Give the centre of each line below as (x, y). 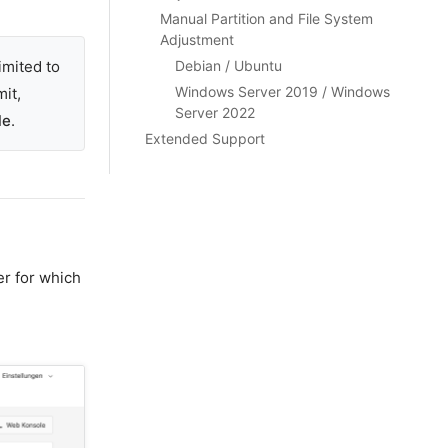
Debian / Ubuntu (228, 65)
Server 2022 (214, 112)
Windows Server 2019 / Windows (282, 91)
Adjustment (196, 39)
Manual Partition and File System (266, 18)
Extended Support (204, 138)
